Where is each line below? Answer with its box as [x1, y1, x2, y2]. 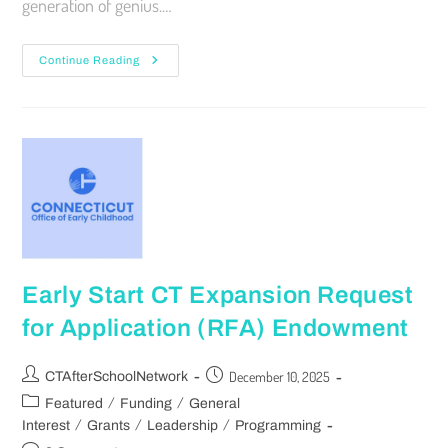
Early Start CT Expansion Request [22, 282, 414, 309]
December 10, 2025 [229, 368, 331, 386]
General [189, 396, 241, 412]
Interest [22, 418, 71, 434]
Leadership [147, 418, 219, 434]
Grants [87, 418, 131, 434]
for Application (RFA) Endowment [22, 315, 410, 342]
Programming [235, 418, 322, 434]
